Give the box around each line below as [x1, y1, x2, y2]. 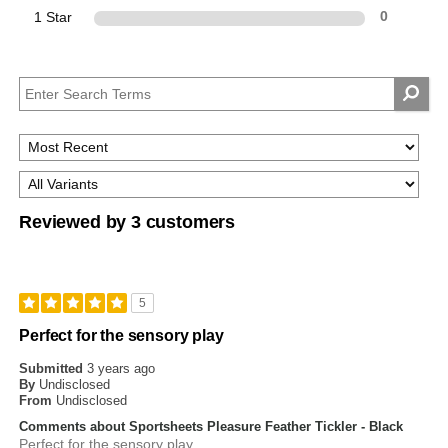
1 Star [34, 9, 73, 26]
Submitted [19, 361, 88, 377]
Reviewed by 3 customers [19, 212, 236, 233]
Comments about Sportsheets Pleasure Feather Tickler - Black [19, 419, 404, 435]
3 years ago [87, 361, 156, 377]
